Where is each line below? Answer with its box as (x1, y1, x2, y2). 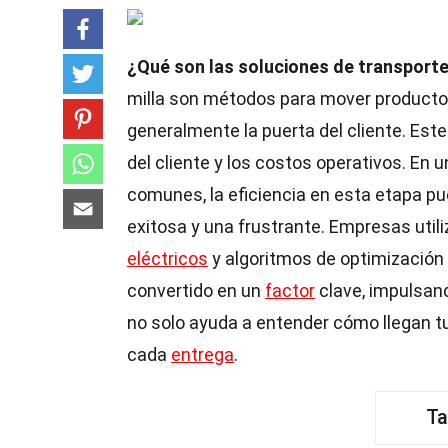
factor (265, 280, 315, 301)
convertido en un (127, 280, 265, 301)
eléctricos (127, 248, 208, 269)
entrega (171, 344, 234, 365)
